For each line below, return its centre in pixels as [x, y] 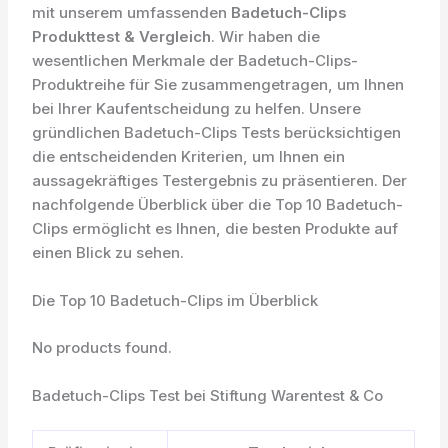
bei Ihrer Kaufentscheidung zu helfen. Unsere [197, 109]
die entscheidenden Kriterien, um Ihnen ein [189, 157]
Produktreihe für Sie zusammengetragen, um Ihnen [218, 85]
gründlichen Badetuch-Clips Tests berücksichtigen [217, 133]
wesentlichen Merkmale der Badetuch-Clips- [195, 61]
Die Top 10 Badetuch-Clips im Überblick [175, 301]
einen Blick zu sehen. [108, 253]
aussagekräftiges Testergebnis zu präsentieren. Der [220, 181]
